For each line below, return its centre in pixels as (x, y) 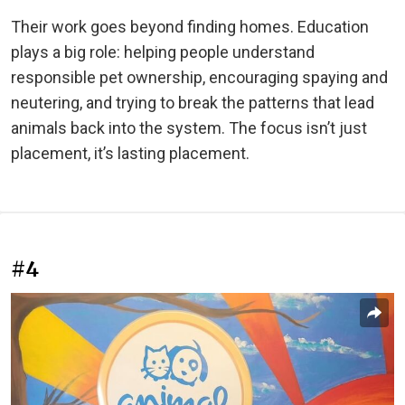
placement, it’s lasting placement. (130, 153)
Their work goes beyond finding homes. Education (190, 26)
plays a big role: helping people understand (163, 52)
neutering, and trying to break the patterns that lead (193, 102)
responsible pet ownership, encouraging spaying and (199, 77)
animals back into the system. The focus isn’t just (189, 127)
